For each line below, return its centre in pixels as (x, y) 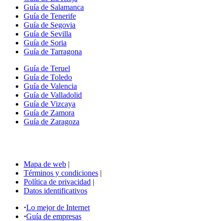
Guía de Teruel (47, 68)
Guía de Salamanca (54, 7)
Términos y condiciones (61, 173)
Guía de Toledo (48, 77)
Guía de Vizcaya (50, 104)
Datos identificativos (55, 190)
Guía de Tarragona (53, 51)
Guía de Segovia (50, 25)
